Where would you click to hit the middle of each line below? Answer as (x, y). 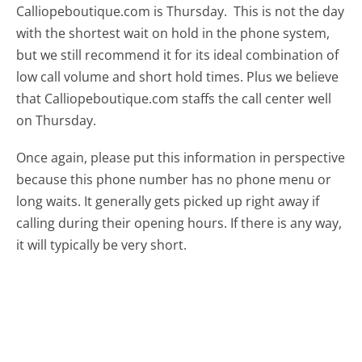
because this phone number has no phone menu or (174, 179)
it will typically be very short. (102, 244)
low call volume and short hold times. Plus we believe (178, 76)
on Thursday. (57, 120)
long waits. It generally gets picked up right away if (168, 201)
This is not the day (289, 11)
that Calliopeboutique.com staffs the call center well (174, 98)
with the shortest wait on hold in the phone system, (173, 33)
